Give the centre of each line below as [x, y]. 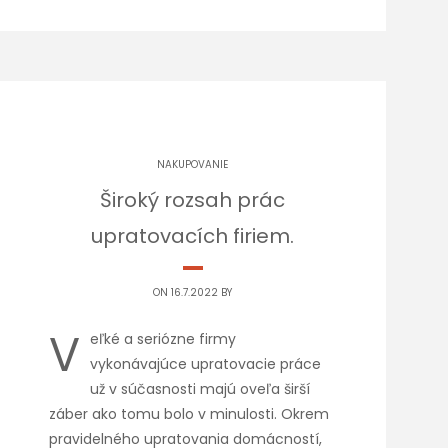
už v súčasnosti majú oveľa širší [200, 389]
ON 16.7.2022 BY [193, 292]
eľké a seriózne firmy [163, 339]
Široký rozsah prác [193, 200]
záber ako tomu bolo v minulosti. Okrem [189, 414]
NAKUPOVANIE [193, 164]
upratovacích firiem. [193, 236]
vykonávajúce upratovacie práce [206, 364]
